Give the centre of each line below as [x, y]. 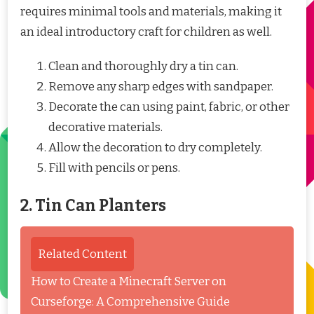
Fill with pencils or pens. [114, 168]
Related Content [82, 254]
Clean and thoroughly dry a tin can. [143, 67]
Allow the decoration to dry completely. [155, 148]
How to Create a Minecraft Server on [129, 281]
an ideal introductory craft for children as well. [146, 32]
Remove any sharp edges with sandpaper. [161, 87]
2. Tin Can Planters [93, 205]
